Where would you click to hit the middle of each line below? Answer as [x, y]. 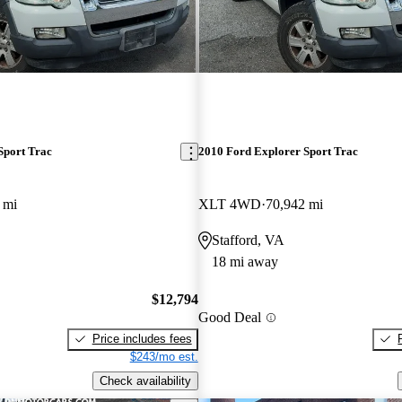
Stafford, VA [248, 240]
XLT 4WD [229, 205]
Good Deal [229, 318]
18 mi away [245, 262]
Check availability [145, 380]
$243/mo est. [164, 356]
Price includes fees [142, 338]
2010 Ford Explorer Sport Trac [278, 152]
